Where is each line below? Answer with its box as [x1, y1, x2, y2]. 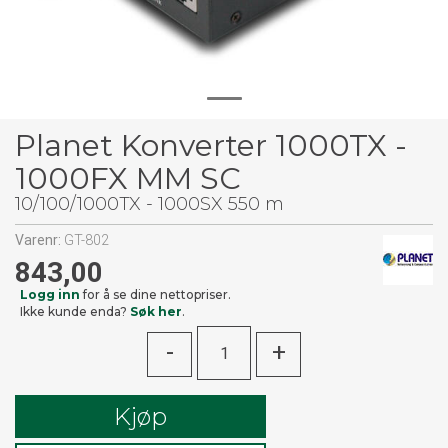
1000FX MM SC [15, 160, 241, 197]
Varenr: [15, 232, 64, 248]
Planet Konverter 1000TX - [15, 127, 407, 164]
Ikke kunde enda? [20, 304, 130, 319]
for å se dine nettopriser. [80, 287, 231, 302]
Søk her [130, 304, 182, 319]
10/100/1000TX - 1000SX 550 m [15, 193, 284, 215]
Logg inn [20, 287, 80, 302]
